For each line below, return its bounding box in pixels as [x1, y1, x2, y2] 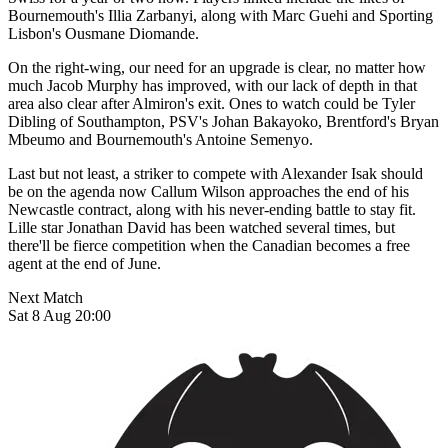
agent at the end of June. [8, 255, 161, 273]
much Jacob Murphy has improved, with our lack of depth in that [8, 77, 417, 95]
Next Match [8, 289, 83, 307]
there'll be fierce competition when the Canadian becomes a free [8, 237, 410, 255]
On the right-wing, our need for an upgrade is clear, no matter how [8, 59, 426, 77]
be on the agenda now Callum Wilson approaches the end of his [8, 183, 409, 201]
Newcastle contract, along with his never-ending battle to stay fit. [8, 201, 416, 219]
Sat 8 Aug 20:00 [8, 307, 111, 325]
